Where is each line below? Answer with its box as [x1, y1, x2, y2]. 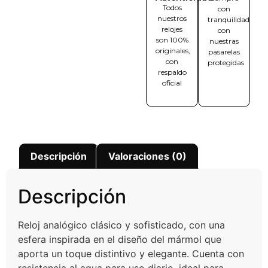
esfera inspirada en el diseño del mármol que [18, 233, 221, 246]
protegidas [208, 57, 244, 67]
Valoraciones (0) [108, 150, 187, 162]
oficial [162, 78, 182, 87]
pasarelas [208, 47, 240, 56]
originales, [156, 45, 190, 55]
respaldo [157, 67, 187, 77]
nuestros [157, 13, 187, 23]
